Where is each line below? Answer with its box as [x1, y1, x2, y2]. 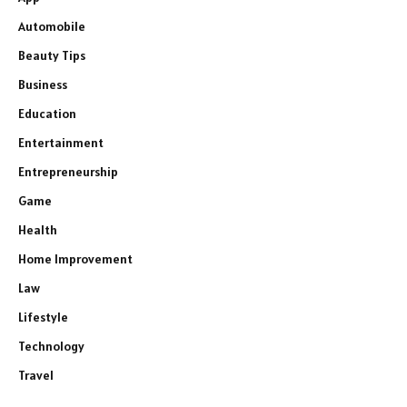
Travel [18, 367, 54, 384]
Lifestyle [18, 309, 68, 326]
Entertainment [18, 134, 104, 152]
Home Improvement [18, 251, 133, 268]
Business [18, 76, 67, 94]
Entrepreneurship [18, 164, 118, 181]
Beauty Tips [18, 47, 85, 65]
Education [18, 105, 76, 123]
